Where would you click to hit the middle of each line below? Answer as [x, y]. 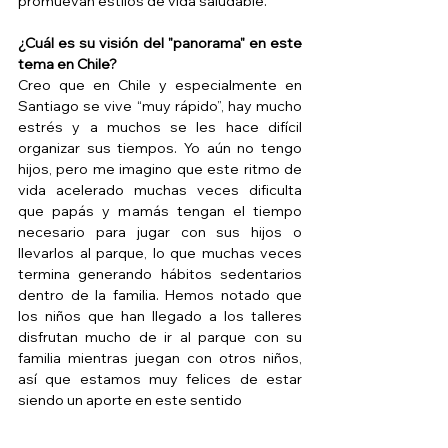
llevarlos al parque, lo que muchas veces [160, 253]
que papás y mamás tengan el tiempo [160, 211]
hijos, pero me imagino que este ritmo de [160, 169]
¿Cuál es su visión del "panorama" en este [160, 43]
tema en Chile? [69, 64]
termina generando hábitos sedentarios [160, 274]
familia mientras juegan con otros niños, [160, 358]
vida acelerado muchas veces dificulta [160, 190]
